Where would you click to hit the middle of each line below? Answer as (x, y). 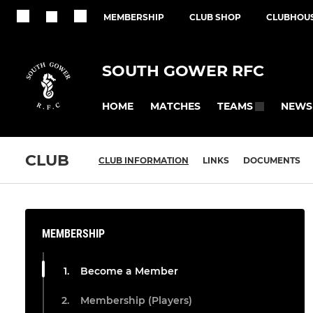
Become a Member (129, 271)
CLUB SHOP (215, 17)
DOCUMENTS (272, 161)
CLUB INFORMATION (144, 161)
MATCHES (175, 106)
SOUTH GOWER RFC (183, 71)
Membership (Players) (136, 301)
